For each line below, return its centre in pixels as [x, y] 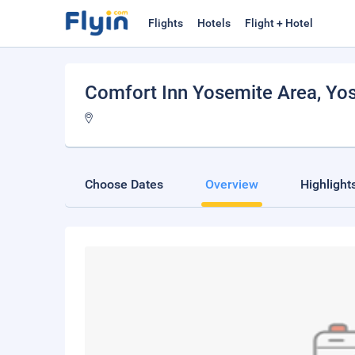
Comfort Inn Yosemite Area [201, 93]
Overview [232, 184]
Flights [166, 23]
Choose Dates [124, 184]
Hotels [214, 23]
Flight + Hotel [279, 23]
